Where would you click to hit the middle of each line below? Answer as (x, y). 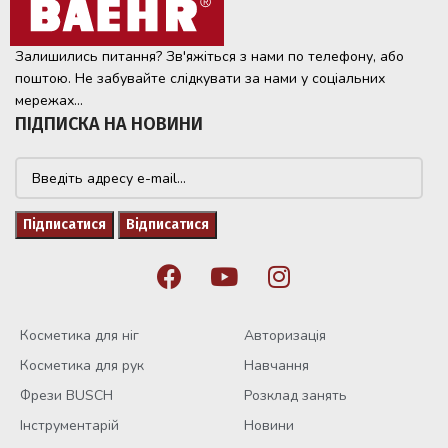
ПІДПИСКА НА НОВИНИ (109, 124)
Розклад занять (295, 396)
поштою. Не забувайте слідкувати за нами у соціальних (200, 79)
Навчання (276, 366)
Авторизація (285, 336)
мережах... (49, 101)
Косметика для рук (82, 366)
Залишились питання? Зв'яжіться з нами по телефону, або (209, 57)
